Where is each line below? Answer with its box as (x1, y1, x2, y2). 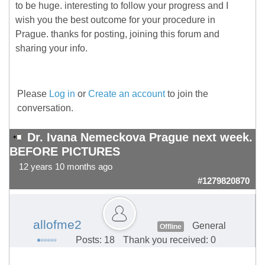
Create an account (88, 89, 165, 99)
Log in (49, 89, 75, 99)
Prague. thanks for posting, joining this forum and (15, 29, 219, 40)
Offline (159, 222, 182, 231)
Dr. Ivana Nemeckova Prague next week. (27, 131, 253, 144)
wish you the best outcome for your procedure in (15, 15, 215, 25)
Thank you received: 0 (123, 235, 216, 245)
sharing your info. (15, 43, 88, 54)
